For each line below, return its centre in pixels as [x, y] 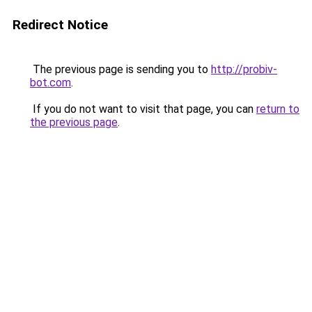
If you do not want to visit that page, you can [143, 109]
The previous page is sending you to [120, 69]
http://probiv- [244, 69]
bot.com [50, 83]
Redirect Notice [60, 25]
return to [278, 109]
